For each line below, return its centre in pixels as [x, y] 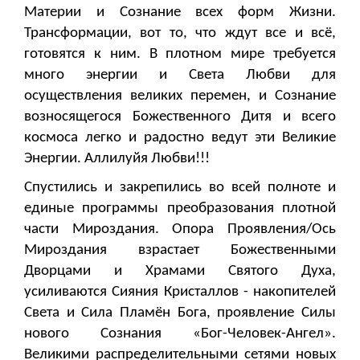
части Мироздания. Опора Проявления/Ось [180, 230]
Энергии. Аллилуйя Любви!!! [117, 159]
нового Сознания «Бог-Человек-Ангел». [180, 334]
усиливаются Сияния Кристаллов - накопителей [180, 292]
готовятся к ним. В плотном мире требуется [180, 55]
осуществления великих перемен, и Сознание [180, 96]
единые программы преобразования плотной [180, 209]
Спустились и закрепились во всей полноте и [180, 188]
